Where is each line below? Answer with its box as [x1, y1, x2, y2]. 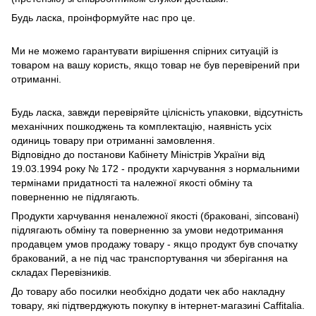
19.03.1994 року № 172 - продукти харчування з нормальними [11, 162, 300, 174]
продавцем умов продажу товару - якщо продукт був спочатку [11, 238, 298, 250]
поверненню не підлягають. [11, 190, 140, 202]
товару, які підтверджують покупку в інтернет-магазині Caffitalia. [11, 299, 305, 311]
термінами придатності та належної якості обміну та [11, 176, 253, 188]
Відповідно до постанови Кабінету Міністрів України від [11, 148, 265, 160]
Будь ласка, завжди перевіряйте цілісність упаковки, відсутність [11, 106, 303, 118]
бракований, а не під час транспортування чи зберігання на [11, 252, 288, 264]
